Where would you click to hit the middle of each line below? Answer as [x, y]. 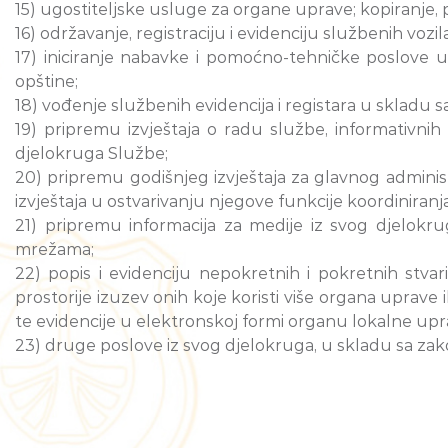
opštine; [46, 82]
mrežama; [54, 250]
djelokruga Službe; [91, 154]
